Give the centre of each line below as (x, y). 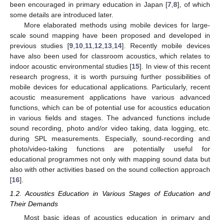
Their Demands (34, 204)
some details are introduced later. (62, 15)
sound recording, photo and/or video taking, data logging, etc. (110, 128)
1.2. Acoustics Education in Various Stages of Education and (110, 194)
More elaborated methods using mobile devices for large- (117, 25)
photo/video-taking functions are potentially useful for (110, 149)
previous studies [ (40, 46)
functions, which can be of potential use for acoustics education (110, 108)
